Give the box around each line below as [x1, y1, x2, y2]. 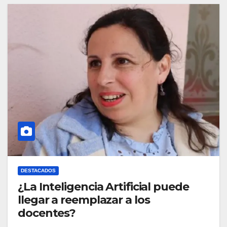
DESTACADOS [21, 168, 56, 174]
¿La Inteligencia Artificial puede [18, 180, 189, 194]
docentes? [18, 206, 76, 220]
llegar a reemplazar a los [18, 193, 150, 207]
